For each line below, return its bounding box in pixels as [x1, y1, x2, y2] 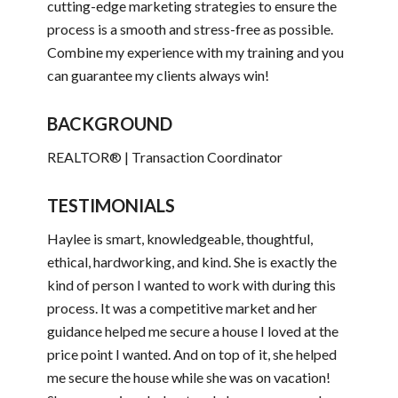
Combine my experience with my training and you [46, 44, 344, 61]
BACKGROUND [46, 113, 172, 135]
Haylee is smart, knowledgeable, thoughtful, [46, 229, 313, 247]
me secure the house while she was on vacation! [46, 368, 330, 386]
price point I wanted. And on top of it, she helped [46, 345, 337, 362]
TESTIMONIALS [46, 194, 175, 216]
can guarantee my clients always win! [46, 67, 269, 84]
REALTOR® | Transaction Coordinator [46, 147, 283, 165]
